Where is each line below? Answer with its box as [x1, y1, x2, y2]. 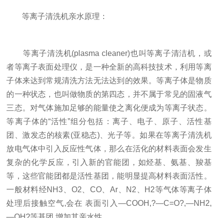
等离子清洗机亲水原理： [6, 12, 108, 20]
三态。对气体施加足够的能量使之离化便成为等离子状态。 [6, 104, 212, 112]
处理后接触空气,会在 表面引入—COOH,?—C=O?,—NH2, [6, 199, 212, 207]
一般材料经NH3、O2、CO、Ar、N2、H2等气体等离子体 [6, 185, 212, 194]
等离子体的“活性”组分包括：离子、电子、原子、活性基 [6, 117, 212, 126]
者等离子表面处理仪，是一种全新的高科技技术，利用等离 [6, 63, 212, 71]
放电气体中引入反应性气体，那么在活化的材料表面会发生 [6, 145, 212, 153]
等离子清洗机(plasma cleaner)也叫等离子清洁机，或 [6, 49, 212, 57]
